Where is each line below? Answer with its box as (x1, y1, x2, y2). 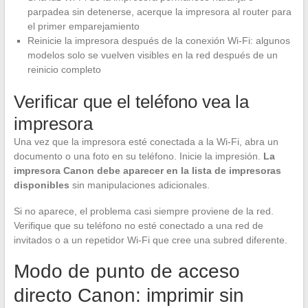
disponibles (13, 179, 69, 190)
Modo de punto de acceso (13, 260, 240, 282)
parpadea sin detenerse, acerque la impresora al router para (27, 5, 291, 17)
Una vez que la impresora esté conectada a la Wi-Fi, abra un (13, 135, 278, 147)
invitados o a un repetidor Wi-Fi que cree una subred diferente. (13, 234, 287, 245)
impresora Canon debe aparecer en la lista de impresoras (13, 164, 281, 176)
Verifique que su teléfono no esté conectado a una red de (13, 219, 263, 231)
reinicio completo (27, 63, 101, 75)
